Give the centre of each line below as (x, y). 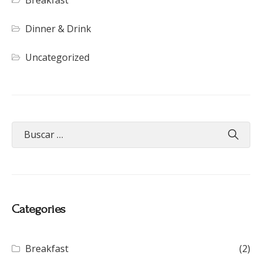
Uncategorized (58, 57)
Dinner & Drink (58, 28)
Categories (39, 209)
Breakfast (47, 248)
